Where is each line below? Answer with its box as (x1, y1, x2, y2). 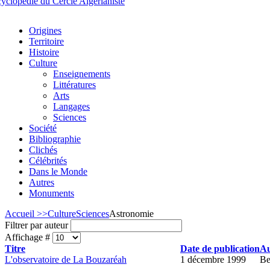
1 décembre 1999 (180, 254, 246, 265)
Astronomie (109, 209, 154, 219)
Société (29, 123, 57, 133)
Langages (53, 101, 90, 111)
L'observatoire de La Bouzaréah (5, 254, 127, 265)
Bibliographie (29, 134, 81, 144)
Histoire (29, 47, 59, 57)
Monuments (29, 188, 74, 198)
